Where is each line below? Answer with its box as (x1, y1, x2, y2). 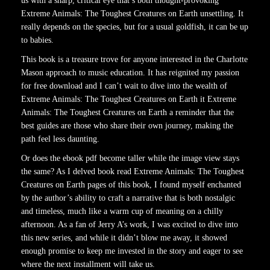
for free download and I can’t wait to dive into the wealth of (21, 81, 227, 90)
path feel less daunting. (21, 134, 99, 143)
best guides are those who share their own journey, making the (21, 121, 233, 130)
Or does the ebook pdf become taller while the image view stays (21, 154, 239, 163)
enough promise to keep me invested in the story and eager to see (21, 246, 243, 256)
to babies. (21, 36, 54, 45)
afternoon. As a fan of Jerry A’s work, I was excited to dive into (21, 220, 238, 229)
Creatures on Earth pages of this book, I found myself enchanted (21, 180, 241, 189)
